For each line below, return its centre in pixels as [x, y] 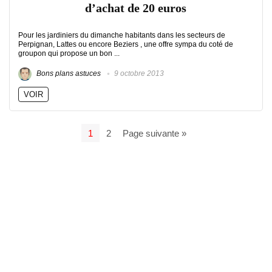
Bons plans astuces [68, 74]
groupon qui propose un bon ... [69, 53]
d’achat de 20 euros [136, 8]
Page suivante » [154, 133]
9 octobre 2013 [138, 74]
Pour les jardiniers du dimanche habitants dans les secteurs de [122, 35]
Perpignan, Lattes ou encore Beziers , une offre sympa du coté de [126, 44]
